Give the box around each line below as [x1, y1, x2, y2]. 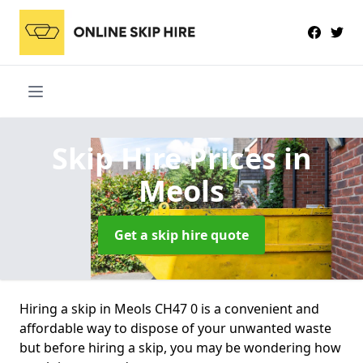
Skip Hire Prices [51, 138, 284, 178]
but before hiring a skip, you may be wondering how [19, 338, 341, 357]
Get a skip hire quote [114, 225, 249, 244]
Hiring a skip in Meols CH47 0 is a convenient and [19, 299, 319, 318]
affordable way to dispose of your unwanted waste [19, 318, 331, 337]
